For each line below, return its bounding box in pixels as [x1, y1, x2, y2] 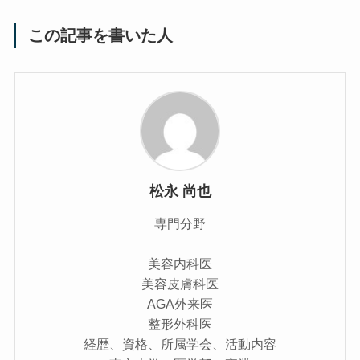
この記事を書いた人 [28, 26, 174, 44]
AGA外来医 [147, 296, 213, 311]
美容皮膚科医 [141, 276, 219, 291]
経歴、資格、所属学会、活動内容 [84, 336, 276, 351]
